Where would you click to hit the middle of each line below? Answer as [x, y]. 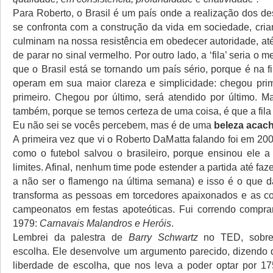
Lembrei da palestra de [71, 237]
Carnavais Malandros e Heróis [105, 223]
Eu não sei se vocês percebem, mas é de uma [113, 125]
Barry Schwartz [163, 237]
